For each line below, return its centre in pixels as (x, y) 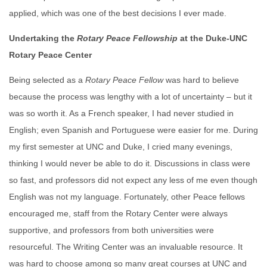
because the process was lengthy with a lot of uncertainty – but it (131, 97)
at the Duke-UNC (212, 38)
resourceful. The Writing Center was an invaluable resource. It (126, 247)
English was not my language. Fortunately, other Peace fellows (127, 197)
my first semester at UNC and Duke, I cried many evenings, (121, 147)
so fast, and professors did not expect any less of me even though (133, 180)
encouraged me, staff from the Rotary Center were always (118, 213)
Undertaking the (43, 38)
